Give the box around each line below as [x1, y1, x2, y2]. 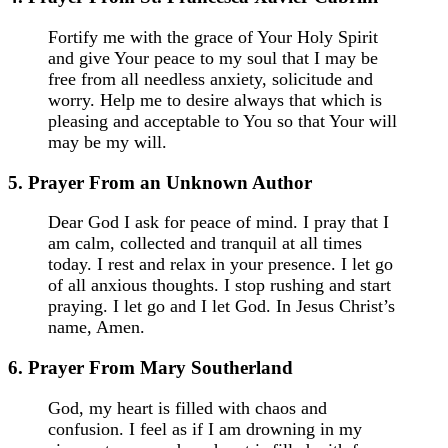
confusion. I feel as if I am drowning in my [48, 418, 362, 439]
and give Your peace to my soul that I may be [48, 47, 378, 68]
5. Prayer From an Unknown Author [8, 171, 312, 193]
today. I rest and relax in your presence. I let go [48, 254, 393, 275]
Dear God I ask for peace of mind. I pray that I [48, 212, 389, 233]
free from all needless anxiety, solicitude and [48, 68, 373, 89]
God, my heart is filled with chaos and [48, 397, 327, 418]
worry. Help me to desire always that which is [48, 89, 382, 110]
